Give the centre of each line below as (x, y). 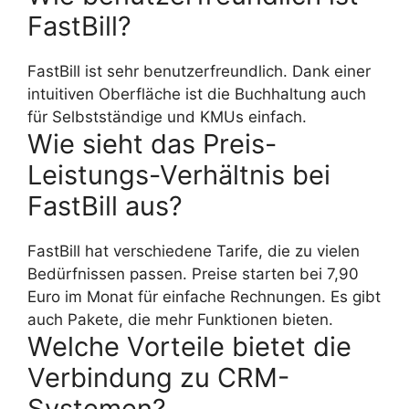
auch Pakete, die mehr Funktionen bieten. (180, 320)
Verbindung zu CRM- (158, 378)
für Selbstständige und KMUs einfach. (167, 117)
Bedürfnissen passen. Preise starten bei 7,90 (193, 274)
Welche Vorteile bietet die (189, 347)
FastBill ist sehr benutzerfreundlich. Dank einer (199, 72)
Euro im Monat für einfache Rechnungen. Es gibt (204, 297)
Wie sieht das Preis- (152, 144)
